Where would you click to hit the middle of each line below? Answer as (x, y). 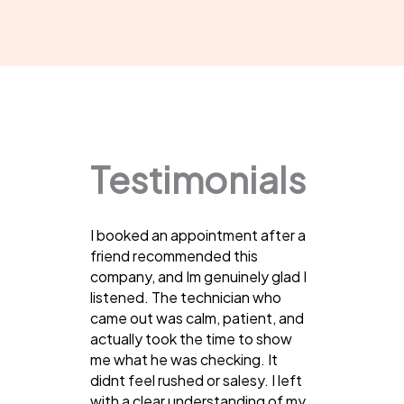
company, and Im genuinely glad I (198, 276)
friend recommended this (174, 255)
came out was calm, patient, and (197, 317)
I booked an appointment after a (198, 234)
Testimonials (198, 179)
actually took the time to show (191, 338)
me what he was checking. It (184, 359)
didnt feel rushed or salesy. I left (196, 380)
